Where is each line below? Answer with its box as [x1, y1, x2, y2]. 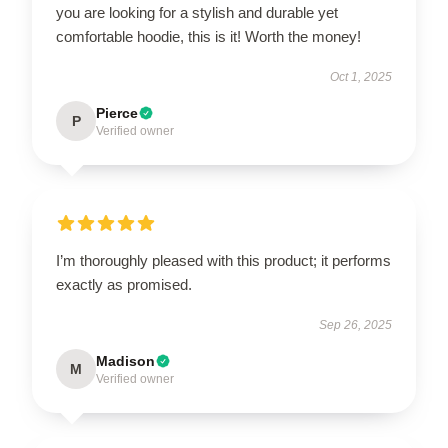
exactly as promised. [56, 276, 192, 293]
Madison [96, 353, 155, 369]
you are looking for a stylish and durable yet [56, 4, 338, 21]
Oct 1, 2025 [330, 70, 392, 84]
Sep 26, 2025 [319, 318, 392, 332]
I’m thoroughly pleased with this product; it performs [56, 252, 391, 269]
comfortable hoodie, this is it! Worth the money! [56, 28, 361, 45]
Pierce [96, 105, 138, 121]
